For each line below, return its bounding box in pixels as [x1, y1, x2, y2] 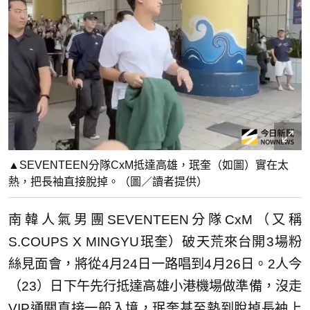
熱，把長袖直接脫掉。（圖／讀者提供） [8, 175, 208, 188]
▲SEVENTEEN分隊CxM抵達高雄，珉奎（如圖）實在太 [8, 158, 289, 171]
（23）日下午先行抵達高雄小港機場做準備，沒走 [8, 278, 302, 293]
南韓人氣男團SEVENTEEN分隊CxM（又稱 [8, 212, 302, 227]
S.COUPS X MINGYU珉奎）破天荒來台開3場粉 [8, 234, 302, 249]
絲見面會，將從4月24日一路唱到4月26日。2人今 [8, 256, 302, 271]
